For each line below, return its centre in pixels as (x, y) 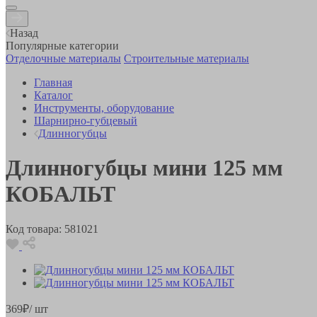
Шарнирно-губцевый (86, 120)
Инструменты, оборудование (104, 108)
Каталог (53, 95)
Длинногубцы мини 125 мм (144, 168)
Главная (53, 82)
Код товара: (34, 229)
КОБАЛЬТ (60, 194)
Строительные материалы (186, 58)
